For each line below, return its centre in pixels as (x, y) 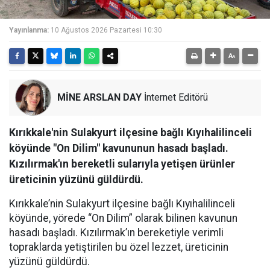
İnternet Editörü (175, 97)
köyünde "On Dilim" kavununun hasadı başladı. (119, 148)
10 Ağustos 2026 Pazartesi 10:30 (106, 30)
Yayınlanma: (29, 30)
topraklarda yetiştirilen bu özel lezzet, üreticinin (119, 247)
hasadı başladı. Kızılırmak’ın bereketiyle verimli (116, 233)
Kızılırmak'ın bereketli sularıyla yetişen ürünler (122, 164)
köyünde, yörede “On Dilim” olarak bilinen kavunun (123, 218)
